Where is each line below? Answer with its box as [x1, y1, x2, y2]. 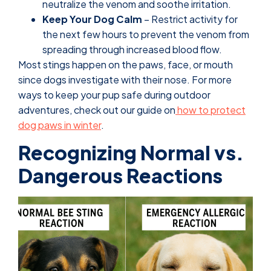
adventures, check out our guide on [18, 103, 175, 116]
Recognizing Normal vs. [18, 140, 244, 165]
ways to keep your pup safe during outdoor [18, 88, 211, 101]
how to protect [177, 103, 246, 116]
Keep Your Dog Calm [42, 12, 142, 25]
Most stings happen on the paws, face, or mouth [18, 57, 233, 71]
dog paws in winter [18, 118, 101, 131]
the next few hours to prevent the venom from [42, 27, 249, 41]
